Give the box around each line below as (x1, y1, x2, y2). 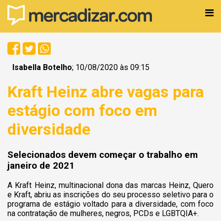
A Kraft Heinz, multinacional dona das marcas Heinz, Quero (7, 180, 214, 190)
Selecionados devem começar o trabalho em (7, 149, 198, 160)
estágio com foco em (7, 101, 157, 120)
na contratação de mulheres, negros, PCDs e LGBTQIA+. (7, 208, 199, 218)
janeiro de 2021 (7, 160, 74, 171)
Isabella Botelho (12, 63, 72, 72)
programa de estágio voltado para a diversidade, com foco (7, 199, 214, 209)
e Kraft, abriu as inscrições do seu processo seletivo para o (7, 189, 214, 199)
